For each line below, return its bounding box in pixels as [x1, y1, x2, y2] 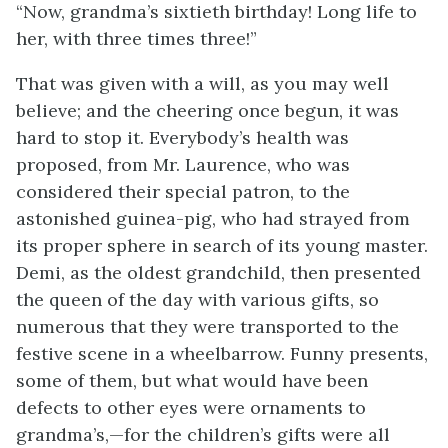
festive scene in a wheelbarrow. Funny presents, [16, 342, 428, 365]
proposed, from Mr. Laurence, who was [16, 153, 350, 176]
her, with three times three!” [16, 27, 257, 50]
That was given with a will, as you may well [16, 72, 389, 95]
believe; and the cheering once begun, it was [16, 99, 399, 122]
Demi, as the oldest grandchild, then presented [16, 261, 421, 284]
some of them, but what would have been [16, 369, 368, 392]
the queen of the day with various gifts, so [16, 288, 379, 311]
